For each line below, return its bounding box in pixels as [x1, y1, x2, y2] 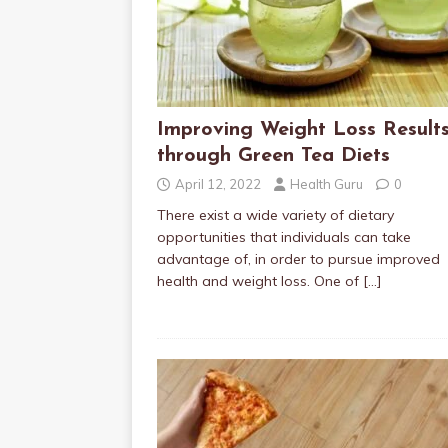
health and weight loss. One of [157, 272, 363, 290]
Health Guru [290, 176, 363, 192]
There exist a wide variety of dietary [157, 206, 394, 224]
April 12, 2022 [175, 176, 261, 192]
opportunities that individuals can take [157, 228, 411, 246]
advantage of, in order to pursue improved [157, 250, 440, 268]
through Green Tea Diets [157, 146, 390, 166]
